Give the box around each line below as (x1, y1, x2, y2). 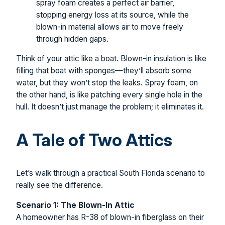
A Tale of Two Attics (16, 130, 172, 151)
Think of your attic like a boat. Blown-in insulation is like (16, 54, 206, 64)
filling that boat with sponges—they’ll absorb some (16, 66, 191, 76)
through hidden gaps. (36, 34, 108, 44)
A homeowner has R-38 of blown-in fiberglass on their (16, 212, 204, 222)
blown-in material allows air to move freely (36, 22, 183, 32)
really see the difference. (16, 180, 103, 190)
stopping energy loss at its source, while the (36, 10, 189, 20)
